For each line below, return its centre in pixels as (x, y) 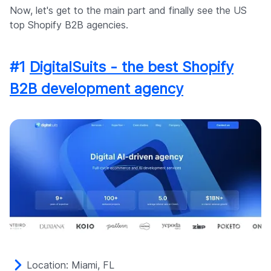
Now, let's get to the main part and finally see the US (128, 11)
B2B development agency (96, 89)
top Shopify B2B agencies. (69, 25)
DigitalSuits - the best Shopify (132, 67)
